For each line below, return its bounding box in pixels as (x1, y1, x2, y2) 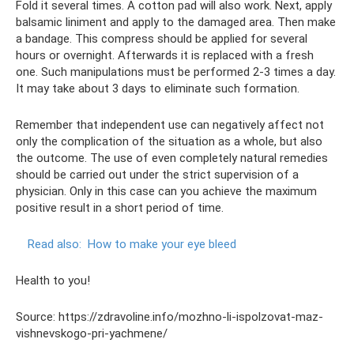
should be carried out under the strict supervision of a (16, 167, 299, 182)
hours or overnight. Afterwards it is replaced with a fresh (16, 47, 314, 62)
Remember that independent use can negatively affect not (16, 117, 324, 132)
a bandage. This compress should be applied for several (16, 31, 307, 46)
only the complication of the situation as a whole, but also (16, 134, 322, 149)
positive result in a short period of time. (16, 200, 224, 215)
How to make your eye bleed (88, 236, 236, 251)
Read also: (28, 236, 81, 251)
